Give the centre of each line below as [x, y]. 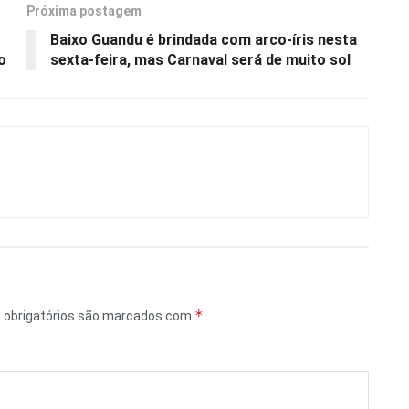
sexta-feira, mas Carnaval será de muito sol [200, 59]
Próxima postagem [84, 10]
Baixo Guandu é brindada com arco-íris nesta [204, 39]
